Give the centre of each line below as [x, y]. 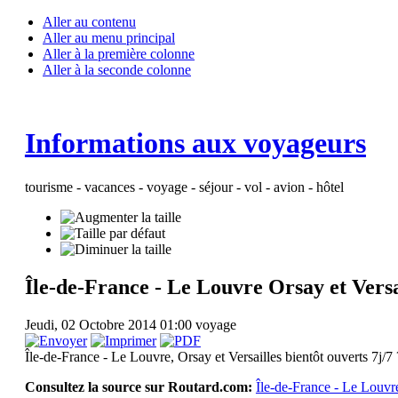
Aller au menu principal [109, 38]
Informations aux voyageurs [195, 143]
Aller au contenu [89, 22]
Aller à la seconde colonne [117, 70]
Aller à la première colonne [119, 54]
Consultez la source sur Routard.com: [138, 386]
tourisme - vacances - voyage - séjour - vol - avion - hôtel [184, 187]
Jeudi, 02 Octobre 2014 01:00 [110, 324]
